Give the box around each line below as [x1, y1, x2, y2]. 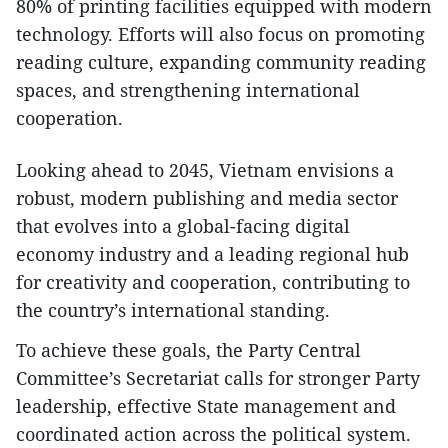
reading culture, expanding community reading [16, 50, 426, 74]
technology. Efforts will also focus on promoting [16, 22, 425, 46]
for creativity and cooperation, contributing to [16, 270, 410, 294]
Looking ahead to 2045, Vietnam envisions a [16, 158, 394, 182]
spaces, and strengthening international [16, 78, 360, 102]
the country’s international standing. [16, 298, 330, 322]
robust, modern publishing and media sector [16, 186, 398, 210]
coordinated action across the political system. [16, 422, 411, 446]
